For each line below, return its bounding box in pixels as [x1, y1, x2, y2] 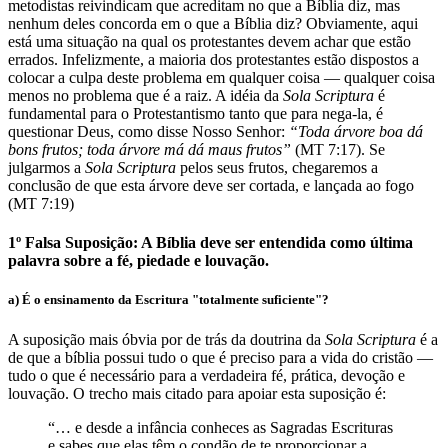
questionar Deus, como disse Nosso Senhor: [8, 122, 289, 140]
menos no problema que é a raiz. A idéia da [8, 86, 283, 104]
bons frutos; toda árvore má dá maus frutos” [8, 140, 291, 158]
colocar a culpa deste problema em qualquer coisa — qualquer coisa [8, 68, 435, 86]
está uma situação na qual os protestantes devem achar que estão [8, 32, 411, 50]
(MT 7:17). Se [291, 140, 385, 158]
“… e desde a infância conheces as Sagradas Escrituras [48, 418, 393, 436]
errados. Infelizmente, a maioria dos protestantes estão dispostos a [8, 50, 419, 68]
